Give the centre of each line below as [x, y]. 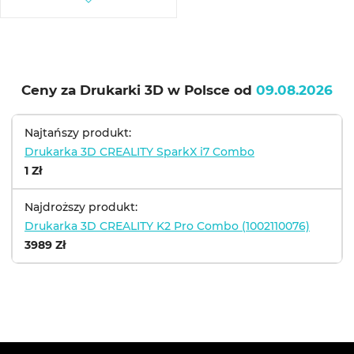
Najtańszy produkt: [78, 133]
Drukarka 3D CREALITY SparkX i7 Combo [139, 152]
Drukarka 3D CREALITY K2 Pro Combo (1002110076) [167, 226]
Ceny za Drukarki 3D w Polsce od [139, 90]
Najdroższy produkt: [81, 207]
